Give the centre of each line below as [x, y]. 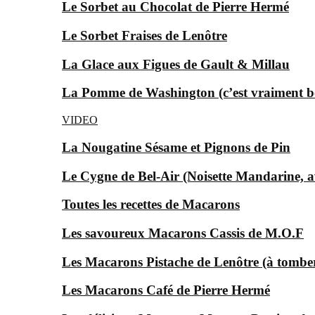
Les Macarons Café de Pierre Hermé [166, 290]
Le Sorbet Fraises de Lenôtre [144, 36]
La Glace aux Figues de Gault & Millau [176, 64]
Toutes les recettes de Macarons [151, 205]
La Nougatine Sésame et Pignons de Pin [176, 147]
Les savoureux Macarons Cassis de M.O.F [183, 233]
